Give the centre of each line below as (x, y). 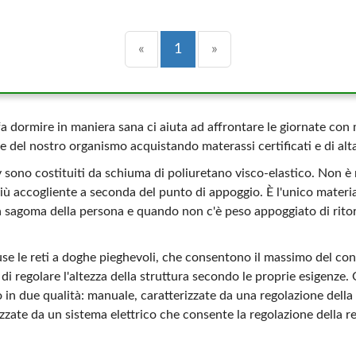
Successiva (251, 48)
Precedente (181, 48)
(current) (208, 48)
